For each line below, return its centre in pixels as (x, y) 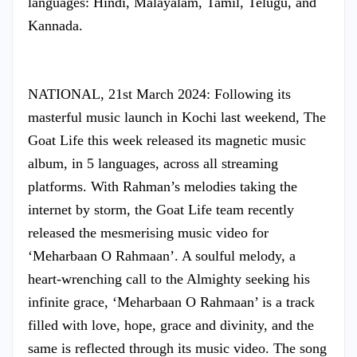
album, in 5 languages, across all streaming (153, 163)
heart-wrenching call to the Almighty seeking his (169, 279)
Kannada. (55, 25)
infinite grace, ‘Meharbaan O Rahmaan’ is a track (171, 302)
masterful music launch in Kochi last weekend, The (177, 117)
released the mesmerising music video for (148, 232)
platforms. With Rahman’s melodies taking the (163, 186)
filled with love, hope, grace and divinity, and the (171, 325)
